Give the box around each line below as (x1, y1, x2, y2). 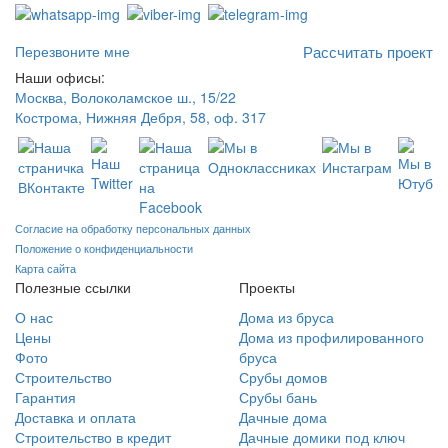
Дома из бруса (239, 307, 334, 328)
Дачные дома (239, 407, 327, 428)
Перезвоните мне (15, 41, 130, 62)
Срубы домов (239, 367, 327, 388)
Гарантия (15, 387, 76, 408)
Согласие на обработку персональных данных (15, 220, 251, 237)
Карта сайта (15, 260, 76, 277)
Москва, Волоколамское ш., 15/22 (15, 87, 236, 108)
